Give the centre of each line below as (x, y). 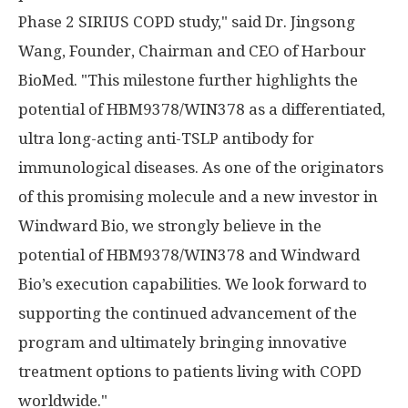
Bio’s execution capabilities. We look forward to (193, 284)
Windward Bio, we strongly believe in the (170, 226)
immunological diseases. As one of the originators (201, 168)
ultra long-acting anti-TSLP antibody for (166, 138)
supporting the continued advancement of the (188, 313)
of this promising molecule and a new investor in (198, 197)
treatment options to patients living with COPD (190, 372)
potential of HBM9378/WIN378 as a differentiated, (202, 109)
